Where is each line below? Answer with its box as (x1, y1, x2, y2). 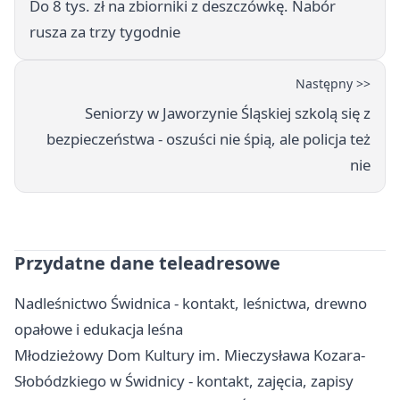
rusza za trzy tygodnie (29, 21, 180, 43)
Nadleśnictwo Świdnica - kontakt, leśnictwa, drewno (14, 293, 367, 314)
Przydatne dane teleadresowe (14, 251, 280, 276)
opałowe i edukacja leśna (14, 319, 183, 340)
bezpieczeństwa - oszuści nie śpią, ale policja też (46, 129, 371, 150)
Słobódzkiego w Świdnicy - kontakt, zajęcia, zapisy (14, 371, 354, 392)
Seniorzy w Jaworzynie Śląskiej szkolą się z (85, 103, 371, 124)
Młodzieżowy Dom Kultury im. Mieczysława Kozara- (14, 345, 365, 366)
